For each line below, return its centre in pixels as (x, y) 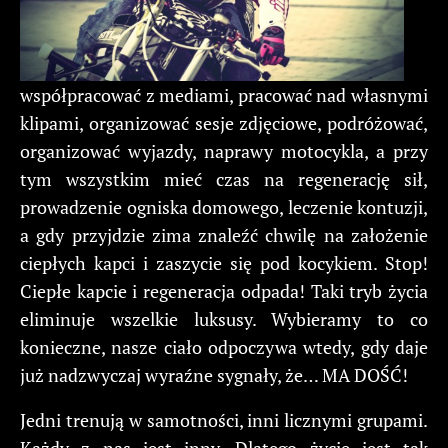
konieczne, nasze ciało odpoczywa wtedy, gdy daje (224, 347)
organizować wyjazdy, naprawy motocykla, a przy (224, 151)
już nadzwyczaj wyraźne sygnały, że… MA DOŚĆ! (214, 375)
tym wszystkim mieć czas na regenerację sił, (224, 179)
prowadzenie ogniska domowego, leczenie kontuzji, (224, 207)
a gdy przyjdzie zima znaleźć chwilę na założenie (224, 235)
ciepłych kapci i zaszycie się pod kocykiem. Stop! (224, 263)
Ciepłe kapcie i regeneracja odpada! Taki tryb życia (224, 291)
